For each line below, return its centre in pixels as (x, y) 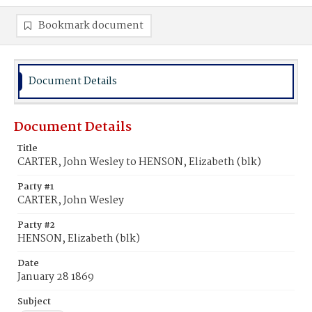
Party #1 (36, 187)
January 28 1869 (56, 277)
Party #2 (36, 225)
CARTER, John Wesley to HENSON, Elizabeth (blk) (139, 162)
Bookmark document (91, 26)
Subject (34, 302)
